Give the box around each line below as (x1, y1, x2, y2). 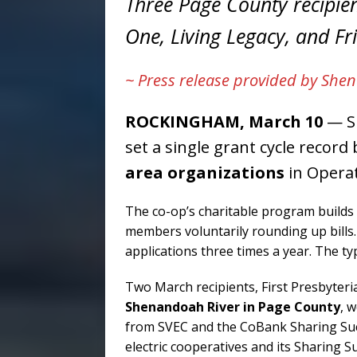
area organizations (125, 162, 284, 184)
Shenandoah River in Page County (125, 298, 340, 316)
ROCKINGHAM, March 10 (125, 111, 323, 133)
